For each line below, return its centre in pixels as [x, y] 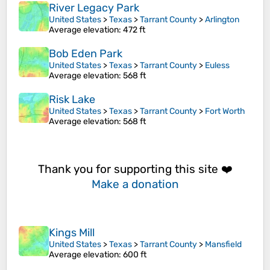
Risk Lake [72, 100]
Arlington [222, 20]
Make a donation [135, 184]
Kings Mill [72, 233]
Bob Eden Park [86, 54]
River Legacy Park [94, 8]
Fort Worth [225, 111]
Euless [217, 66]
